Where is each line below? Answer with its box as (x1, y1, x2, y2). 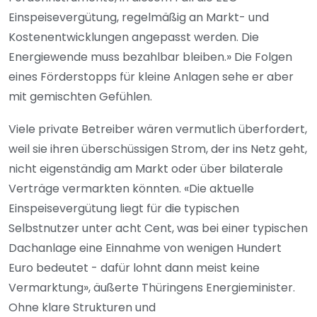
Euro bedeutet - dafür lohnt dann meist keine (8, 260, 260, 277)
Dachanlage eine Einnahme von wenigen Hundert (8, 240, 282, 257)
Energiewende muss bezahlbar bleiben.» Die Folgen (8, 49, 292, 66)
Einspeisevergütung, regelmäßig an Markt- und (8, 9, 269, 26)
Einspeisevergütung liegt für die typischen (8, 200, 239, 217)
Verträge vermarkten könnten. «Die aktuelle (8, 180, 254, 197)
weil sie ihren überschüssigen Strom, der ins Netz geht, (8, 141, 307, 158)
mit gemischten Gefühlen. (8, 88, 155, 105)
